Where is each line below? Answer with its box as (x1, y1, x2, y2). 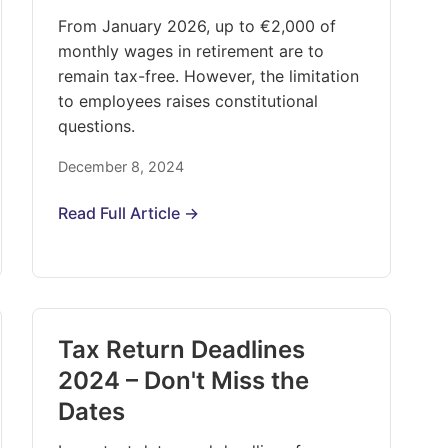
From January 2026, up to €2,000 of (58, 16, 337, 36)
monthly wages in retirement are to (58, 41, 325, 61)
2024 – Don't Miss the (58, 366, 310, 395)
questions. (58, 116, 136, 136)
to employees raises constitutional (58, 91, 319, 111)
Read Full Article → (58, 203, 200, 223)
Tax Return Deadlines (58, 335, 306, 364)
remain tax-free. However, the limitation (58, 66, 360, 86)
